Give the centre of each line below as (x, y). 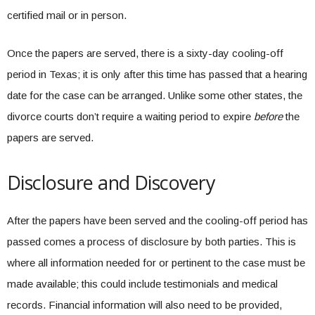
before (268, 116)
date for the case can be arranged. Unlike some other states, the (155, 95)
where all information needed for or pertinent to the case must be (156, 263)
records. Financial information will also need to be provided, (144, 305)
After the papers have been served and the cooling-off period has (157, 220)
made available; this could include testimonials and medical (142, 284)
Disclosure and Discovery (111, 182)
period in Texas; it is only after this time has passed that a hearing (157, 74)
